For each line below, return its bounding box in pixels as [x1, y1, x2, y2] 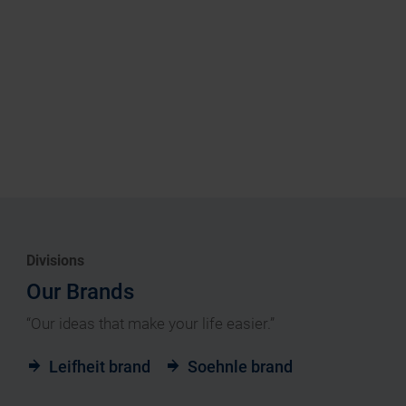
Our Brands [26, 279, 134, 305]
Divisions [26, 252, 84, 270]
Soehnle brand [188, 357, 293, 377]
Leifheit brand [49, 357, 150, 377]
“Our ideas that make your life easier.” [26, 314, 275, 333]
